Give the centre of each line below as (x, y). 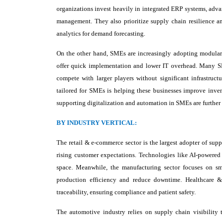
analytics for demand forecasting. (101, 33)
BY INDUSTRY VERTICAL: (97, 123)
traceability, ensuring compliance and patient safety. (126, 192)
